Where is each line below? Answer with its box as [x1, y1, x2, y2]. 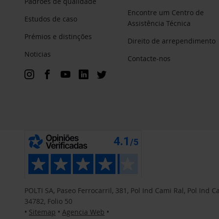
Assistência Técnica [127, 18, 191, 28]
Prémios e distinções [24, 31, 92, 41]
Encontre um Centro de [127, 7, 204, 17]
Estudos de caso [24, 14, 77, 23]
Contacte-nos [127, 53, 171, 63]
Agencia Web [62, 207, 105, 217]
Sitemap [29, 207, 56, 217]
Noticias [24, 49, 51, 59]
